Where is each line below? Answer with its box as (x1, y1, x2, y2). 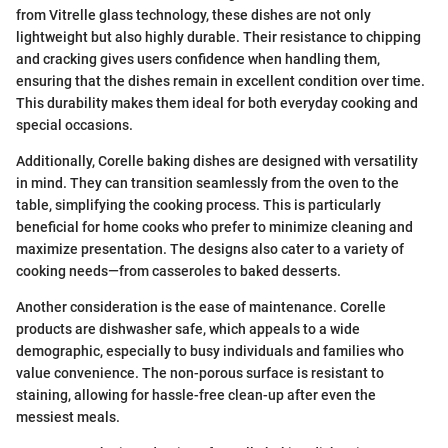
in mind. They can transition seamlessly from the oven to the (16, 174, 399, 191)
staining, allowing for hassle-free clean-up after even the (16, 386, 376, 403)
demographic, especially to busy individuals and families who (16, 342, 404, 359)
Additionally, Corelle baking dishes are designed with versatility (16, 152, 418, 169)
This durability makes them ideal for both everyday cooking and (16, 94, 418, 111)
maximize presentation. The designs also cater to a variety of (16, 240, 404, 257)
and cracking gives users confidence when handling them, (16, 50, 380, 67)
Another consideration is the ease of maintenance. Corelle (16, 298, 386, 315)
